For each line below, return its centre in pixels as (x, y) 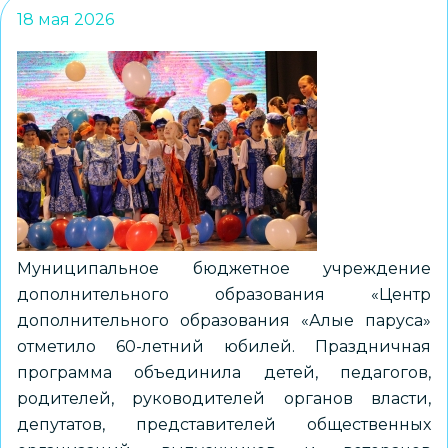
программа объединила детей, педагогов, (224, 372)
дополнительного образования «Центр (224, 294)
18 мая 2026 (65, 19)
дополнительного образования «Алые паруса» (224, 320)
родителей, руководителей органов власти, (224, 398)
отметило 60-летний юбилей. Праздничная (224, 346)
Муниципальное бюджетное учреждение (224, 268)
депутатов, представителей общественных (224, 424)
